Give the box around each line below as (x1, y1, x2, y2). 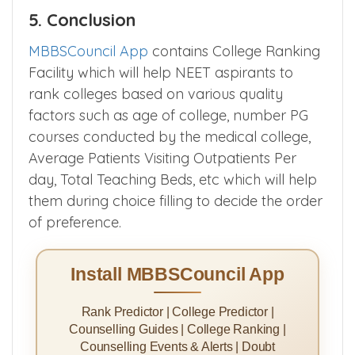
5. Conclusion (29, 8, 136, 31)
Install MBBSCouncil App (71, 265, 284, 285)
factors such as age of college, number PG (29, 105, 308, 124)
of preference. (29, 212, 121, 231)
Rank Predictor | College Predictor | (81, 304, 274, 319)
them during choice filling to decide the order (29, 191, 323, 210)
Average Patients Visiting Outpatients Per (29, 148, 296, 167)
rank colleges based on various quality (29, 84, 283, 103)
